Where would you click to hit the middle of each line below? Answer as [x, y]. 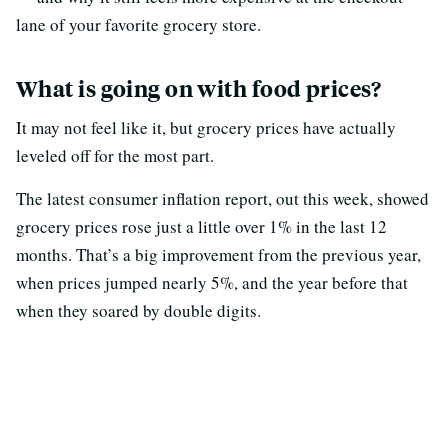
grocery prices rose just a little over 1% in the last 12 [201, 226]
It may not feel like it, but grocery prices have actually [206, 127]
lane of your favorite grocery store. [138, 24]
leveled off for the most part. [115, 155]
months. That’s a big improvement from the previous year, [218, 254]
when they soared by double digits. [138, 310]
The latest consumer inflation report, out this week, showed [222, 198]
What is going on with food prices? [198, 88]
